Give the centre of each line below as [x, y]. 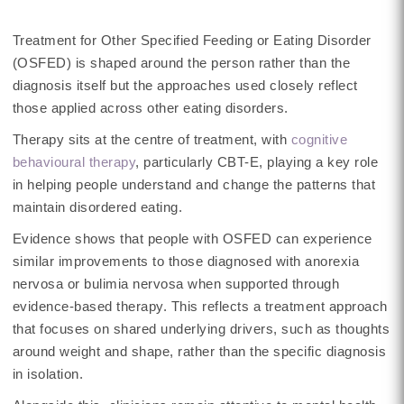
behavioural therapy [74, 162]
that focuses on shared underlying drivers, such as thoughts [201, 329]
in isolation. [48, 374]
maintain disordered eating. [97, 207]
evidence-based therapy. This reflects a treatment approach [200, 307]
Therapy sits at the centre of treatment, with [151, 140]
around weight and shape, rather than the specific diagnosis [199, 352]
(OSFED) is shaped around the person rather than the [181, 63]
